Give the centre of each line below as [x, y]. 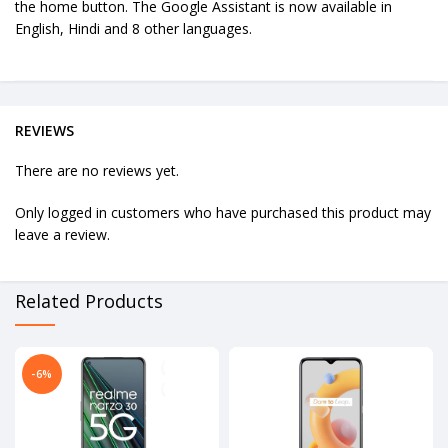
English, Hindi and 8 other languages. [133, 29]
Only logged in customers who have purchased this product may [223, 213]
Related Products [89, 301]
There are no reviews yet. [97, 171]
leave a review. [62, 235]
